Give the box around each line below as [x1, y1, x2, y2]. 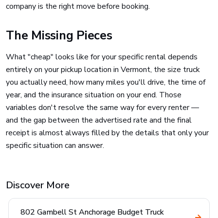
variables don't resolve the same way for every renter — [6, 102, 199, 113]
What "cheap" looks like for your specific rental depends [6, 52, 198, 62]
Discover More [6, 179, 70, 192]
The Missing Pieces [6, 27, 112, 44]
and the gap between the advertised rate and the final [6, 115, 192, 126]
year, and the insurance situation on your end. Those [6, 90, 182, 100]
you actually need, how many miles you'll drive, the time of [6, 77, 205, 88]
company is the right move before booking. [6, 1, 150, 12]
